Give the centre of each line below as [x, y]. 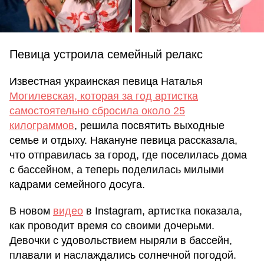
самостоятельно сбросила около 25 [97, 111]
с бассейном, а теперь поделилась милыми [117, 170]
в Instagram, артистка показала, [163, 211]
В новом [31, 211]
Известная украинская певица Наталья [106, 81]
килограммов [42, 126]
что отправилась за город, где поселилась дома [128, 155]
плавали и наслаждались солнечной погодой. [123, 255]
